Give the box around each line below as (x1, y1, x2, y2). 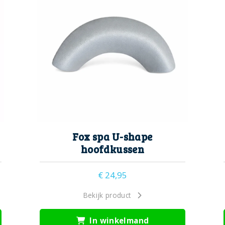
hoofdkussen (80, 142, 145, 156)
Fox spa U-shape (72, 129, 153, 144)
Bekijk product (83, 190, 131, 200)
